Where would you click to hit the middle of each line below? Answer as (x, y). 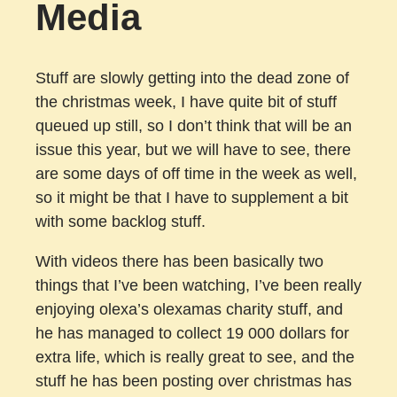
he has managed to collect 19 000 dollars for (192, 333)
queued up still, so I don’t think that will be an (194, 125)
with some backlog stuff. (121, 221)
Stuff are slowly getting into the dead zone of (192, 78)
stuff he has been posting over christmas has (194, 381)
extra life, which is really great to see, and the (195, 357)
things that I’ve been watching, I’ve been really (198, 285)
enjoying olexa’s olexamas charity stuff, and (189, 309)
